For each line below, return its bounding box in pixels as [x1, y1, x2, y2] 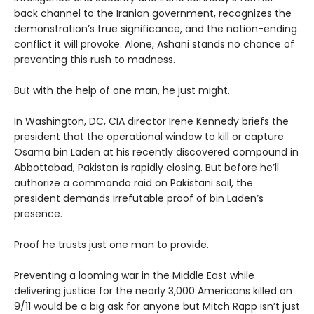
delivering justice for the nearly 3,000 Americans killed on [14, 284, 292, 298]
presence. [14, 207, 62, 221]
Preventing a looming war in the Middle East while [14, 268, 254, 282]
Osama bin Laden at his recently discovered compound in [14, 145, 299, 159]
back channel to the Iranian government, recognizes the [14, 6, 292, 20]
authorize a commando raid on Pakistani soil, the [14, 176, 253, 190]
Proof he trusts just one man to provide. [14, 238, 209, 252]
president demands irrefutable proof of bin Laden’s [14, 191, 264, 205]
